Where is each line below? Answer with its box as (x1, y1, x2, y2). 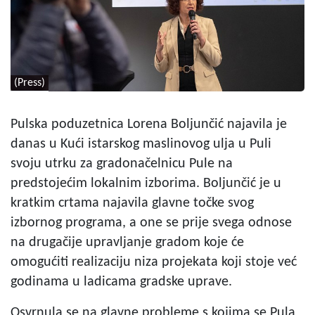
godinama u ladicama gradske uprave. (11, 274, 232, 289)
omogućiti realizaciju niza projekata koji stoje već (11, 255, 297, 269)
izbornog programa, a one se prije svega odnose (11, 215, 292, 230)
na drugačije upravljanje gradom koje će (11, 235, 244, 250)
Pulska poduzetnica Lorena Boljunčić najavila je (11, 117, 287, 131)
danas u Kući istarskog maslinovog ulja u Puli (11, 136, 271, 151)
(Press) (14, 77, 45, 89)
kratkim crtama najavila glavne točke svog (11, 195, 254, 210)
